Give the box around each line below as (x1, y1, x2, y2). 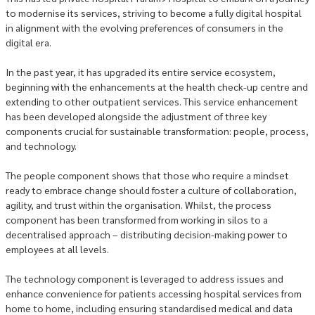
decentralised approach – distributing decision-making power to (6, 228, 288, 240)
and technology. (6, 139, 77, 152)
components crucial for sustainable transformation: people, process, (6, 124, 309, 137)
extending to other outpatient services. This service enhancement (6, 95, 298, 108)
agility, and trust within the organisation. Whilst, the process (6, 198, 271, 211)
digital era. (6, 36, 51, 49)
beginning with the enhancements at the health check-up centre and (6, 80, 308, 93)
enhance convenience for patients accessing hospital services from (6, 287, 302, 300)
